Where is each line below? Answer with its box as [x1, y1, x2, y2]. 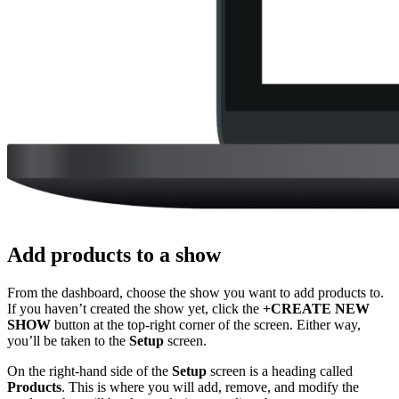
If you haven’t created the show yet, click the [7, 301, 263, 317]
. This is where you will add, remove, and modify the [61, 379, 359, 395]
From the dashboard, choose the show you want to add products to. [7, 285, 384, 301]
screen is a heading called [207, 363, 353, 379]
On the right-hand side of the [7, 363, 172, 379]
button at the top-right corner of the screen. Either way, [51, 317, 361, 333]
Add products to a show [7, 243, 221, 267]
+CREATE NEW [263, 301, 370, 317]
